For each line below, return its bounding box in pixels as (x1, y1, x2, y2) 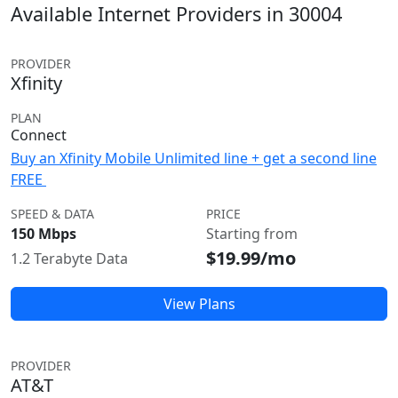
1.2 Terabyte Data (11, 249, 128, 268)
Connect (11, 125, 67, 145)
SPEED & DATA (11, 205, 94, 222)
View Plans (163, 294, 235, 314)
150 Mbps (11, 224, 76, 243)
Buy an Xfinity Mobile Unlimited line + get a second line (11, 148, 377, 168)
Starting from (206, 224, 298, 243)
